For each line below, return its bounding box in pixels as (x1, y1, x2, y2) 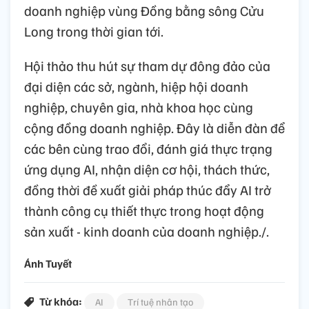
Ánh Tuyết (24, 256, 72, 270)
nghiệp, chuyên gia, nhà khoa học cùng (24, 97, 253, 116)
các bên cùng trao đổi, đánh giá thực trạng (24, 139, 272, 157)
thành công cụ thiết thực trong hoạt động (24, 201, 264, 219)
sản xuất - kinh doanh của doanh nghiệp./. (24, 221, 269, 240)
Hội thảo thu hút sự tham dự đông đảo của (24, 56, 270, 74)
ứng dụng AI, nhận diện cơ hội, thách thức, (24, 159, 270, 178)
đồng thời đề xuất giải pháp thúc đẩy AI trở (24, 180, 271, 199)
